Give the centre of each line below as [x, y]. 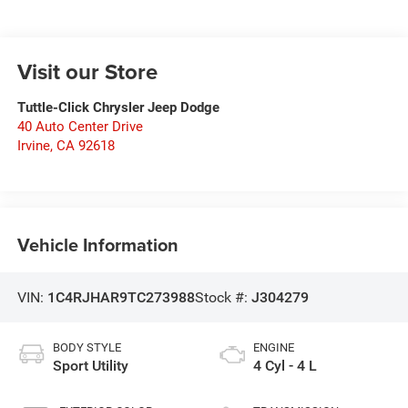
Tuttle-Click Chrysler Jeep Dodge [118, 107]
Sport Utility [90, 366]
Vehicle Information [97, 245]
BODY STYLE [87, 348]
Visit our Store [87, 71]
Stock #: [223, 297]
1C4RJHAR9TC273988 [121, 297]
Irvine [33, 145]
